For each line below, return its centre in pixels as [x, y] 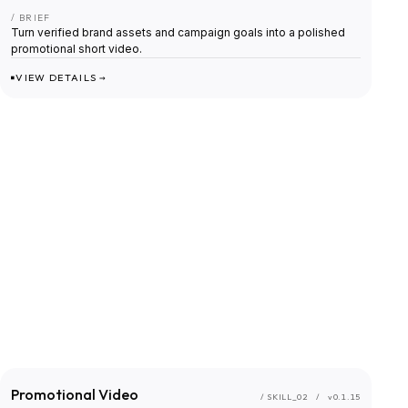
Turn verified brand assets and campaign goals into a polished [178, 33]
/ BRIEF [31, 18]
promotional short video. [76, 49]
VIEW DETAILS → [61, 78]
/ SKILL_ [279, 397]
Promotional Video [75, 395]
